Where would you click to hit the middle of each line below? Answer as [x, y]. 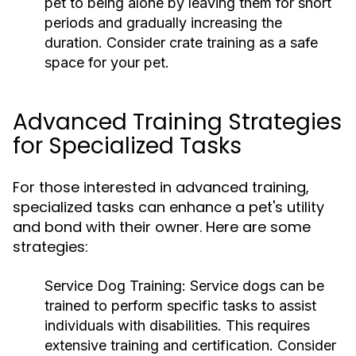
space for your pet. [107, 62]
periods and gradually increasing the [163, 23]
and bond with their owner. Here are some [162, 227]
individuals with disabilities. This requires [177, 325]
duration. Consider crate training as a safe [181, 43]
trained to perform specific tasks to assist [180, 306]
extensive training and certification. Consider [190, 345]
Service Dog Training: [115, 286]
